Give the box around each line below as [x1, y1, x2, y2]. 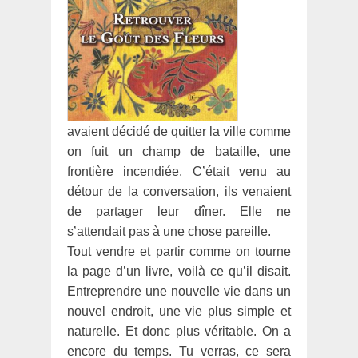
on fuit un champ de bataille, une [67, 145, 291, 159]
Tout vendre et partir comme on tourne [67, 245, 291, 259]
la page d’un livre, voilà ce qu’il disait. [67, 265, 291, 279]
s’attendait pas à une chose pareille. [67, 225, 271, 239]
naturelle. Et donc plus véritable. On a [67, 324, 291, 339]
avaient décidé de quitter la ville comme [67, 125, 291, 139]
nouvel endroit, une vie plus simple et [67, 304, 291, 319]
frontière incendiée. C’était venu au [67, 165, 291, 179]
